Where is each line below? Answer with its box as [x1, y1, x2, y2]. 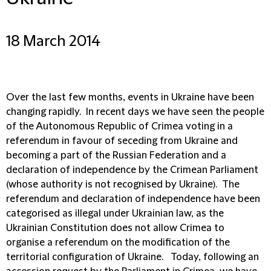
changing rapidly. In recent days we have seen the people [6, 106, 264, 117]
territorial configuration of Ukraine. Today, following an [6, 252, 259, 263]
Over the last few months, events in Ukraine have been [6, 92, 254, 103]
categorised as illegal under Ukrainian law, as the [6, 208, 224, 219]
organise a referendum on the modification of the [6, 237, 230, 248]
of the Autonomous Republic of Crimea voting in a [6, 121, 233, 132]
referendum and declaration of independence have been [6, 194, 260, 204]
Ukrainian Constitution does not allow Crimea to [6, 223, 224, 233]
